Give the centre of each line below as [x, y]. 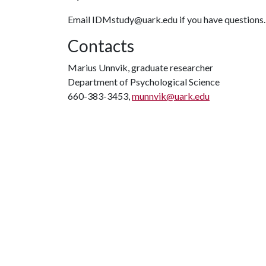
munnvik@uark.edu [171, 96]
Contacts [101, 46]
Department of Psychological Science [144, 82]
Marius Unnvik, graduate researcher [140, 67]
